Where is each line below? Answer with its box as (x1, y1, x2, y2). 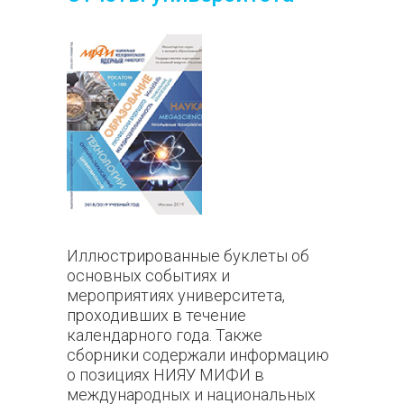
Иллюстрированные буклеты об (67, 246, 309, 265)
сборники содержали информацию (67, 345, 329, 364)
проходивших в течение (67, 306, 246, 325)
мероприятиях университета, (67, 286, 285, 305)
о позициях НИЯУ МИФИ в (67, 365, 264, 384)
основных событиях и (67, 266, 230, 285)
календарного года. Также (67, 326, 262, 344)
